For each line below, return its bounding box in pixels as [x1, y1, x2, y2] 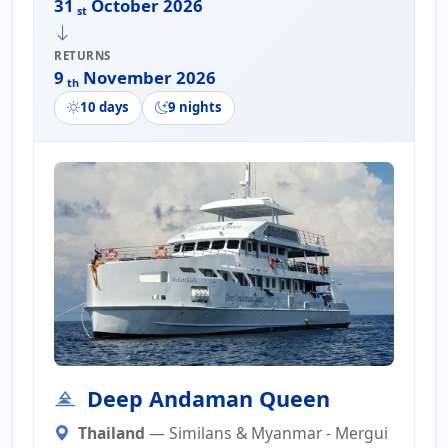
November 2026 [79, 65, 216, 89]
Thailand [78, 422, 149, 445]
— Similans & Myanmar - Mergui [149, 422, 388, 445]
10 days [80, 98, 129, 117]
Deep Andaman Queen [81, 383, 331, 413]
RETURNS [54, 47, 112, 63]
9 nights [168, 98, 222, 117]
